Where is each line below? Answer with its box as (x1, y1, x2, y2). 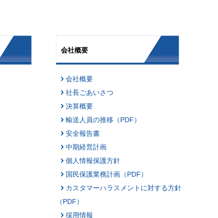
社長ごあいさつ (65, 88, 113, 96)
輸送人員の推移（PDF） (65, 115, 141, 124)
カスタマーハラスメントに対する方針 (65, 183, 182, 192)
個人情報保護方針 (65, 156, 120, 164)
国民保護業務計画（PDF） (65, 170, 147, 178)
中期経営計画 (65, 143, 107, 151)
